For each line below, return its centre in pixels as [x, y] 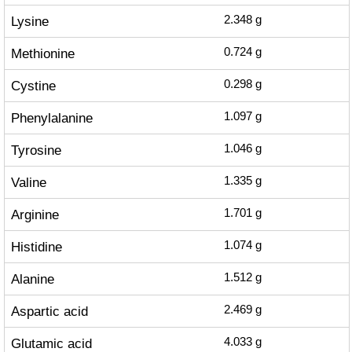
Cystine [33, 86]
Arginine [35, 214]
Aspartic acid [49, 311]
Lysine [29, 21]
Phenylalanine [51, 118]
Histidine [36, 247]
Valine [28, 182]
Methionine [42, 53]
